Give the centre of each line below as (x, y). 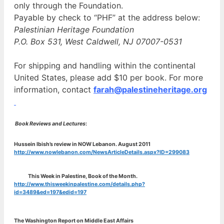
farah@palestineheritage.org (150, 90)
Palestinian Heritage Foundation (74, 30)
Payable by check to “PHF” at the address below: (107, 18)
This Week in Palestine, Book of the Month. (83, 176)
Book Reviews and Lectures (50, 124)
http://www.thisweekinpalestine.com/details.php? (79, 184)
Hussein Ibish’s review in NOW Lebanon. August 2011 (83, 144)
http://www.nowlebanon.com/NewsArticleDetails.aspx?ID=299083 (102, 152)
